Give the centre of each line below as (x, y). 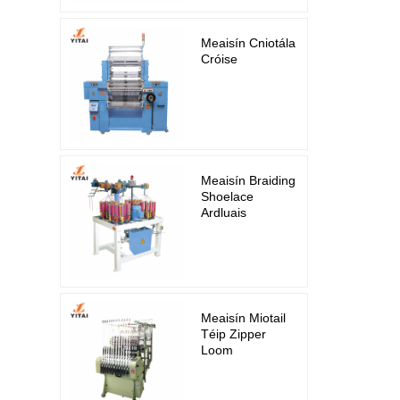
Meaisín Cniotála (249, 42)
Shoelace (228, 196)
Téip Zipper (234, 333)
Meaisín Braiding (249, 180)
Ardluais (224, 212)
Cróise (220, 58)
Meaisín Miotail (244, 317)
